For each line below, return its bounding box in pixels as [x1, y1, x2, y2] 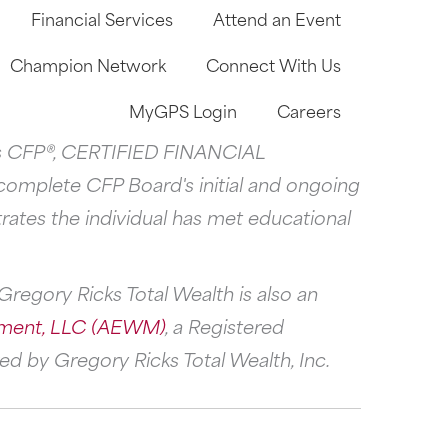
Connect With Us [205, 50, 341, 77]
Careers [276, 96, 341, 123]
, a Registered [165, 310, 285, 340]
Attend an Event [212, 4, 341, 31]
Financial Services [30, 4, 173, 31]
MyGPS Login [128, 96, 237, 123]
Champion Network [9, 50, 166, 77]
